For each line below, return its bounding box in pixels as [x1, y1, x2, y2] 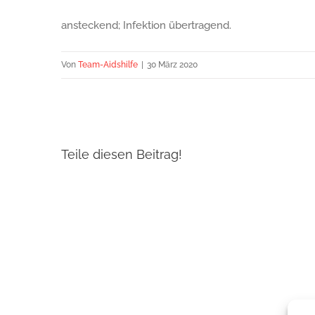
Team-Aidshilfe [78, 60, 138, 70]
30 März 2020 [147, 60, 198, 70]
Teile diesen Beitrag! [61, 147, 182, 162]
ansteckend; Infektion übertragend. [61, 19, 231, 32]
